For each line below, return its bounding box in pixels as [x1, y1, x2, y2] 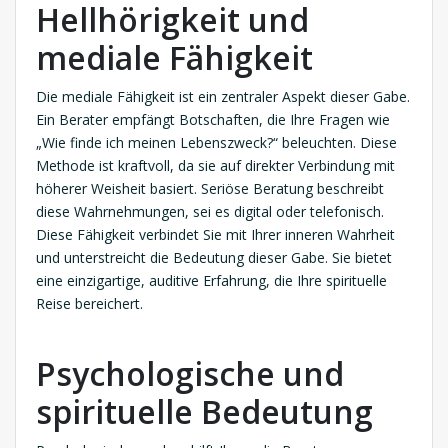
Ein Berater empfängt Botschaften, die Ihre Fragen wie [36, 110, 390, 130]
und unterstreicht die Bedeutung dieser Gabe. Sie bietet [36, 248, 392, 268]
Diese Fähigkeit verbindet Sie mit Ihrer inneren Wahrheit [36, 225, 395, 245]
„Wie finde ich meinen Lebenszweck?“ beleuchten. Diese [36, 133, 397, 153]
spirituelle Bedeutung [36, 390, 373, 434]
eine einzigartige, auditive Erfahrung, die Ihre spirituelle [36, 271, 387, 291]
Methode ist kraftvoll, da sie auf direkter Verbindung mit [36, 156, 395, 176]
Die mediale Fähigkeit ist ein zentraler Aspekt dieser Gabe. [36, 87, 410, 107]
